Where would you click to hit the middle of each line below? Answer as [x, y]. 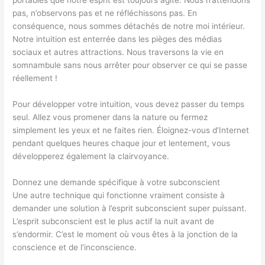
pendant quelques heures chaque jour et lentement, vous [122, 143]
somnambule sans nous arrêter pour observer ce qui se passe [130, 65]
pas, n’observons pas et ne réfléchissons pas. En [105, 13]
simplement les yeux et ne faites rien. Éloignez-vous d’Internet [131, 130]
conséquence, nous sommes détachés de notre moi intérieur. [129, 26]
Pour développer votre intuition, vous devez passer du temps [129, 104]
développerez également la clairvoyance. [91, 156]
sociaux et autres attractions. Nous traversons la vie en [118, 52]
